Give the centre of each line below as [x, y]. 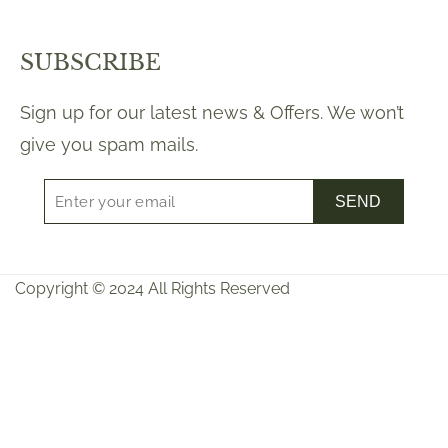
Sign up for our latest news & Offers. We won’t [212, 113]
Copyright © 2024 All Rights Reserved [152, 289]
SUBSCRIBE [90, 63]
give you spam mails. [109, 145]
